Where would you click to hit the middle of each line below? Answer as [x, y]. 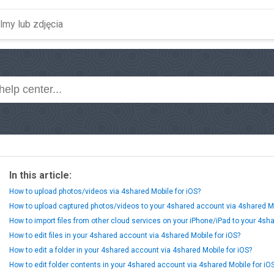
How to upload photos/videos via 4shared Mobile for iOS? [105, 191]
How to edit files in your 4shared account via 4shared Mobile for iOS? [125, 235]
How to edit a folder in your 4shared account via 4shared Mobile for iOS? [131, 250]
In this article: [40, 175]
